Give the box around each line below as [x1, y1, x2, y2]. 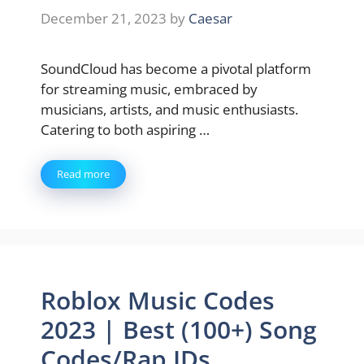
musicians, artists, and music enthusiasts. [41, 99, 298, 119]
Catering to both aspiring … [41, 119, 210, 139]
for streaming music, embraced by [41, 79, 258, 98]
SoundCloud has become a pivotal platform [41, 58, 311, 78]
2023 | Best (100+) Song [41, 313, 317, 346]
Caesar [188, 8, 232, 28]
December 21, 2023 [41, 8, 167, 28]
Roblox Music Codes [41, 284, 275, 317]
